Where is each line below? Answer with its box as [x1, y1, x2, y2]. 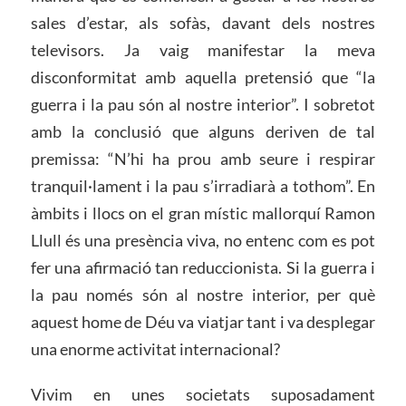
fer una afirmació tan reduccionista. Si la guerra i [30, 257, 376, 277]
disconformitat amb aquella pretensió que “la [30, 67, 376, 87]
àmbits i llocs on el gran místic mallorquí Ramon [30, 203, 376, 223]
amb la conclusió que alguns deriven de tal [30, 121, 376, 141]
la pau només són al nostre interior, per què [30, 285, 376, 304]
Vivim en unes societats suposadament [30, 383, 376, 404]
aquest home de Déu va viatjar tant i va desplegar [30, 312, 376, 332]
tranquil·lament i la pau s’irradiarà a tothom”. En [30, 176, 376, 196]
